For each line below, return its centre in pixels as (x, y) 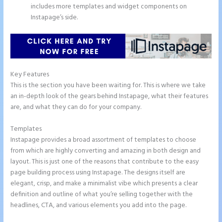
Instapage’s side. (55, 18)
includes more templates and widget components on (109, 7)
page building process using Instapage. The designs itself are (98, 172)
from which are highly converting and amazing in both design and (106, 151)
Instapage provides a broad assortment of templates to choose (104, 140)
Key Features (30, 74)
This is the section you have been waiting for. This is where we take (108, 85)
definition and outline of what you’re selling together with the (102, 194)
